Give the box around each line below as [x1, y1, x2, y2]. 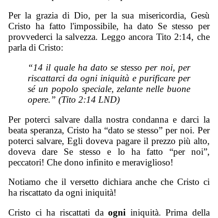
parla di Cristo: [8, 42, 64, 53]
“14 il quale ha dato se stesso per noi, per [28, 62, 190, 73]
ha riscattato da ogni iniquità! [8, 187, 117, 198]
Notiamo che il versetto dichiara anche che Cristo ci [8, 177, 210, 187]
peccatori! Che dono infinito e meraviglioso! [8, 157, 174, 167]
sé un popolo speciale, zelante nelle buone [28, 84, 190, 94]
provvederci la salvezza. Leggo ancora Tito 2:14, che [8, 32, 210, 42]
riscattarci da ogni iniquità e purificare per [28, 73, 190, 84]
